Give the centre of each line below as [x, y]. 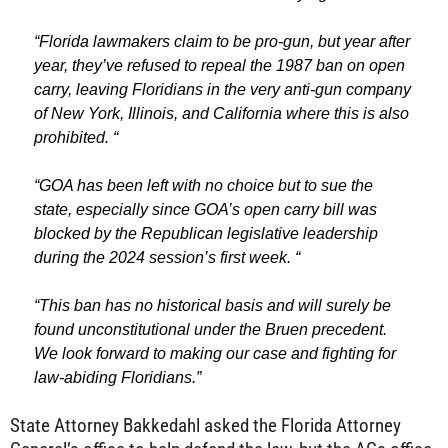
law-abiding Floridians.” [117, 377]
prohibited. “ [76, 137]
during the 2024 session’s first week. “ [167, 257]
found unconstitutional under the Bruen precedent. [210, 329]
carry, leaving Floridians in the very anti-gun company [222, 89]
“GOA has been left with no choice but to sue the [203, 185]
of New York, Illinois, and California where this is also [221, 113]
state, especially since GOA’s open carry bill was [205, 209]
